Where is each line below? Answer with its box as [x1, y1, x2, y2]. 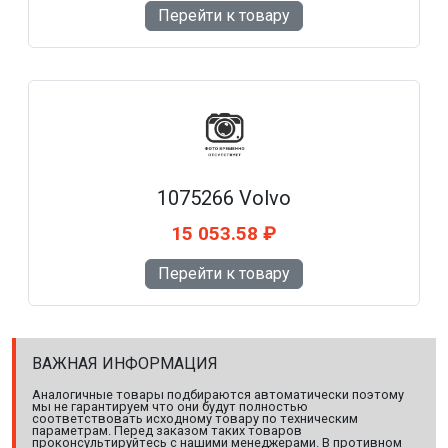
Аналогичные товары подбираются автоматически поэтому [32, 387, 404, 403]
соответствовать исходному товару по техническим [32, 411, 358, 427]
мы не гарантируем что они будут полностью [32, 399, 308, 415]
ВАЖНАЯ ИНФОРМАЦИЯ [32, 354, 218, 374]
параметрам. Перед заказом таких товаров [32, 423, 302, 439]
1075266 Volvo [157, 186, 291, 211]
